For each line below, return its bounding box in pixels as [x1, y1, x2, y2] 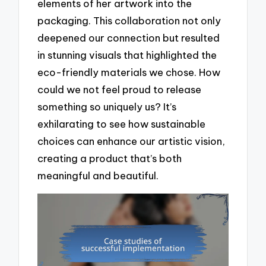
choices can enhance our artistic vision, [37, 134, 226, 147]
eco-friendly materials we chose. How [37, 65, 221, 78]
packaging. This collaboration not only [37, 14, 221, 27]
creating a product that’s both [37, 151, 182, 164]
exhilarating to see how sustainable [37, 117, 206, 130]
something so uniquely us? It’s [37, 100, 177, 113]
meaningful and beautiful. [37, 169, 159, 182]
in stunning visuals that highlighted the [37, 48, 217, 61]
